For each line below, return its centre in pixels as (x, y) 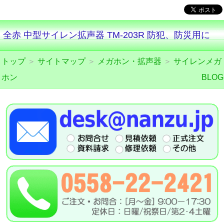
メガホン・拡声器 (129, 61)
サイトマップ (61, 61)
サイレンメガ (197, 61)
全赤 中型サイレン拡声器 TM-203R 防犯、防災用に (106, 35)
